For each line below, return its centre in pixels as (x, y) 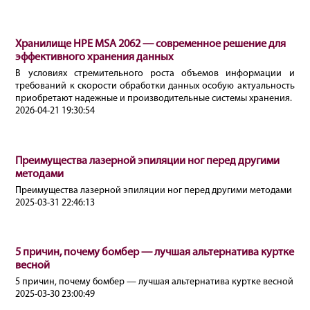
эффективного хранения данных (95, 57)
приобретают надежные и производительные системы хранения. (154, 99)
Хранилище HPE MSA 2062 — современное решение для (151, 44)
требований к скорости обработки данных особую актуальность (155, 86)
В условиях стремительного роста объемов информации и (155, 74)
